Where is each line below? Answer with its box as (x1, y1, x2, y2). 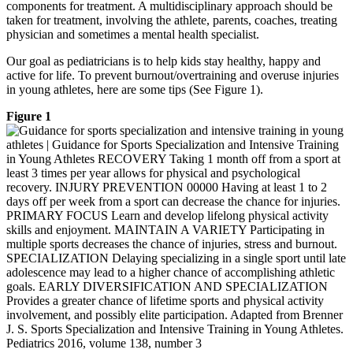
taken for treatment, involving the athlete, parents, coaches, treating (6, 13, 337, 27)
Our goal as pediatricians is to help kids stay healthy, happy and (6, 54, 321, 68)
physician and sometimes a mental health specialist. (6, 27, 259, 41)
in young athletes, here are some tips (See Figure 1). (6, 82, 263, 96)
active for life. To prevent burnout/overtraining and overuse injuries (6, 68, 339, 82)
